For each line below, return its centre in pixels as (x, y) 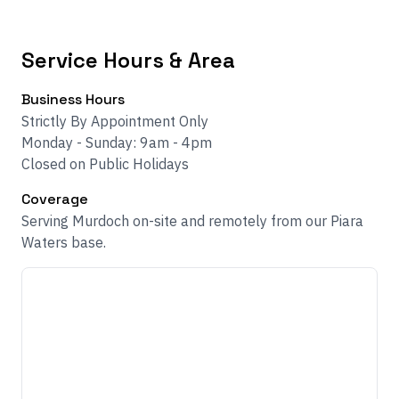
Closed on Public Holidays (105, 164)
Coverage (55, 199)
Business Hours (73, 99)
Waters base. (64, 242)
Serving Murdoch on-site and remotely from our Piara (192, 221)
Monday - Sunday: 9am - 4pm (117, 142)
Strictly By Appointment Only (115, 121)
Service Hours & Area (128, 60)
